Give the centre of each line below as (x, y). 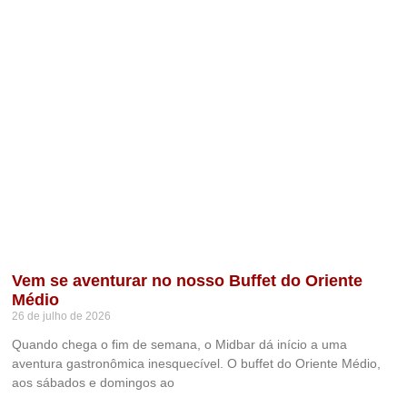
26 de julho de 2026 (62, 317)
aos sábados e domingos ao (94, 383)
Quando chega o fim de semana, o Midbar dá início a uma (180, 345)
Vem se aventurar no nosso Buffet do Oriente (188, 281)
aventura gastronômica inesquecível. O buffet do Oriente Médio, (197, 364)
